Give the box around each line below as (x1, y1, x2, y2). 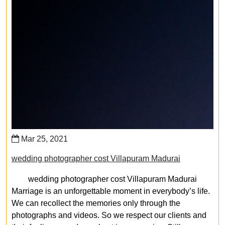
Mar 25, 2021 (19, 135, 68, 143)
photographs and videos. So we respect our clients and (12, 211, 206, 219)
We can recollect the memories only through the (12, 199, 180, 207)
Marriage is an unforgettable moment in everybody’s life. (12, 187, 210, 195)
